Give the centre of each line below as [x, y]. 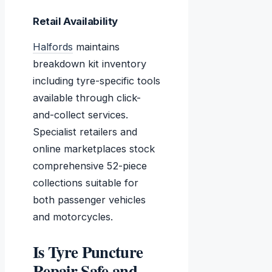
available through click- [87, 98]
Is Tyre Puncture [88, 252]
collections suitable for [86, 183]
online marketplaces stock [94, 149]
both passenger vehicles [89, 200]
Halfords [53, 47]
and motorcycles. [73, 217]
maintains [96, 47]
